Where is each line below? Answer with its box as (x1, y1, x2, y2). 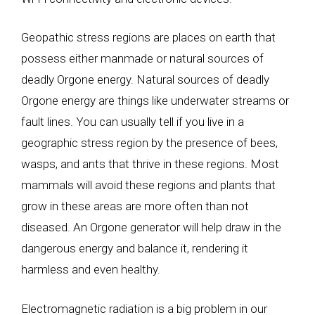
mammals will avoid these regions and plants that (21, 178, 276, 192)
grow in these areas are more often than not (21, 199, 249, 213)
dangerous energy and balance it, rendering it (21, 241, 248, 255)
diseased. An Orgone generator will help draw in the (21, 220, 281, 234)
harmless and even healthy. (21, 262, 160, 276)
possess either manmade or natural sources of (21, 51, 264, 65)
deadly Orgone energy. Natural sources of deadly (21, 72, 269, 86)
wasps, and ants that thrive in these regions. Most (21, 157, 279, 171)
